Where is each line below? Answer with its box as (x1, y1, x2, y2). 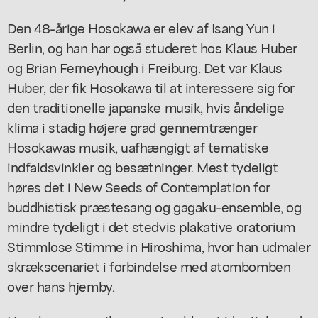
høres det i (7, 176, 75, 196)
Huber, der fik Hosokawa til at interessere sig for (7, 77, 295, 97)
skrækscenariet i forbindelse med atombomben (7, 256, 291, 275)
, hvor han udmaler (201, 236, 311, 256)
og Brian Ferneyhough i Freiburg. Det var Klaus (7, 57, 283, 77)
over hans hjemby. (7, 275, 115, 295)
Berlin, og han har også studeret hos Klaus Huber (7, 37, 297, 57)
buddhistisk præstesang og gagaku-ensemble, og (7, 196, 302, 216)
